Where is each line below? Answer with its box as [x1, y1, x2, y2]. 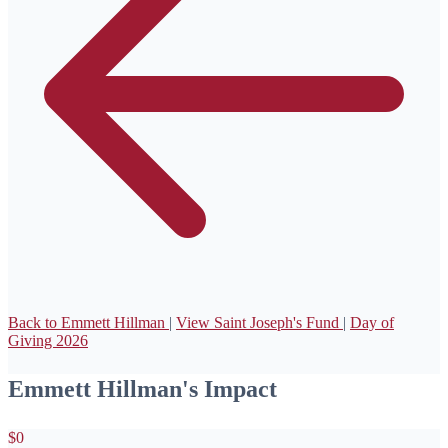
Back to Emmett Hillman [8, 313, 169, 331]
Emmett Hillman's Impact [8, 375, 277, 402]
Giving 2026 [8, 331, 88, 349]
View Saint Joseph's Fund [176, 313, 343, 331]
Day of [350, 313, 394, 331]
